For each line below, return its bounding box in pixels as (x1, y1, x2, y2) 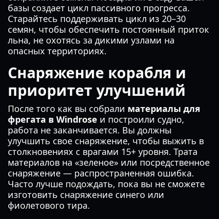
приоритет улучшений (8, 80, 186, 100)
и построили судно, (97, 113, 184, 125)
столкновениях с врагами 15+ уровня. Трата (8, 146, 197, 157)
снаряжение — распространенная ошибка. (8, 167, 194, 179)
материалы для (128, 103, 200, 114)
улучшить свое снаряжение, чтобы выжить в (8, 135, 204, 147)
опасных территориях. (8, 45, 107, 57)
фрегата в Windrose (8, 113, 97, 125)
